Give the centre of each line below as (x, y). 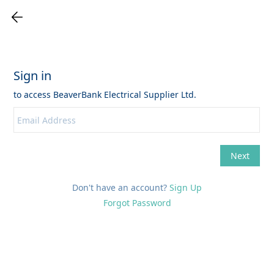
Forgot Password (137, 203)
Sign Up (186, 187)
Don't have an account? (121, 187)
